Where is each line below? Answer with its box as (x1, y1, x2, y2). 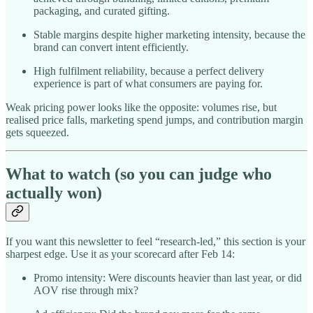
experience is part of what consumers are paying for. (34, 77, 263, 89)
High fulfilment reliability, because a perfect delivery (34, 64, 264, 77)
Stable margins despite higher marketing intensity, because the (34, 28, 305, 41)
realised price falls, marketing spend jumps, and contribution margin (6, 113, 303, 126)
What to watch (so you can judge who (6, 165, 272, 184)
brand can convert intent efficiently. (34, 41, 189, 53)
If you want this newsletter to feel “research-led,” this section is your (6, 235, 305, 248)
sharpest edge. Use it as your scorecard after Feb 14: (6, 248, 235, 261)
